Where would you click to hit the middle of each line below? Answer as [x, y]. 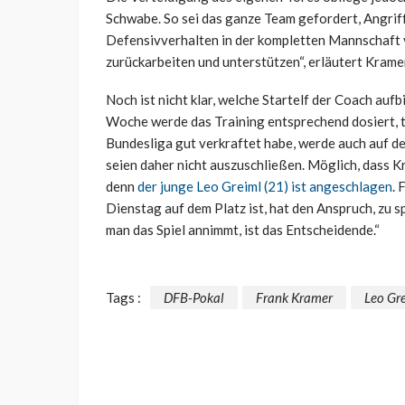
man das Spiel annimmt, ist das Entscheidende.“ [243, 230]
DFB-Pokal [194, 297]
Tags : [123, 297]
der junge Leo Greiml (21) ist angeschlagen [265, 187]
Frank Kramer [294, 297]
